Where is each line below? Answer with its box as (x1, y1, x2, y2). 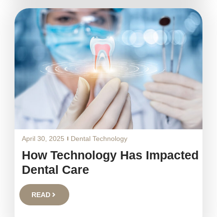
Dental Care (22, 163, 90, 176)
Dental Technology (71, 135, 128, 142)
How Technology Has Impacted (22, 148, 199, 162)
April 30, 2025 (22, 135, 65, 142)
